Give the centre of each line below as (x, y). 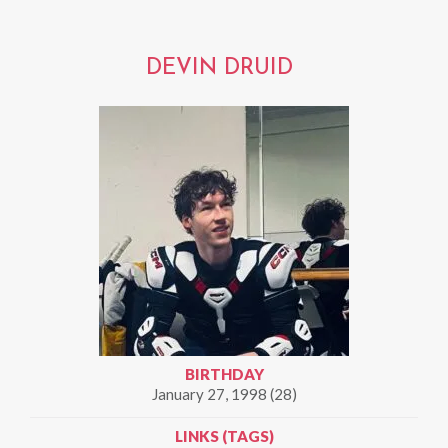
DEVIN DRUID (219, 68)
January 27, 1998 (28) (224, 394)
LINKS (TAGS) (224, 436)
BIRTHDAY (224, 374)
